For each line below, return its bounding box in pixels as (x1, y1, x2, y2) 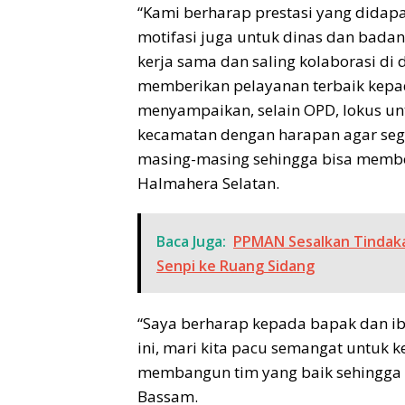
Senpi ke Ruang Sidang (156, 256, 315, 277)
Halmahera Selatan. (137, 173, 279, 194)
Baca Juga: (156, 231, 226, 252)
